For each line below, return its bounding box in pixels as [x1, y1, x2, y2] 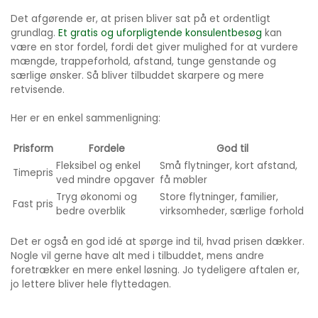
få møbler [160, 173, 207, 187]
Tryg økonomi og [56, 190, 137, 204]
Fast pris [13, 197, 53, 212]
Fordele [88, 142, 125, 156]
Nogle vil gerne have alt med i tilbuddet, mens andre [11, 249, 264, 263]
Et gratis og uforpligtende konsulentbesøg [58, 26, 262, 40]
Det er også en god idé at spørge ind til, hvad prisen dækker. [11, 235, 305, 249]
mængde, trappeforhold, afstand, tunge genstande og [11, 55, 276, 69]
